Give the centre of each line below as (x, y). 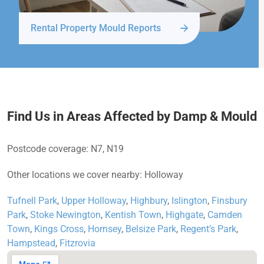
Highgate (184, 215)
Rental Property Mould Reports (96, 28)
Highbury (149, 201)
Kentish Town (133, 215)
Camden (225, 215)
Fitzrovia (77, 243)
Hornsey (105, 229)
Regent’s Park (208, 229)
